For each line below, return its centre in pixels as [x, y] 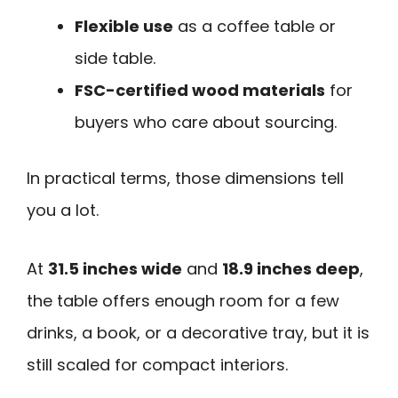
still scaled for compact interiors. [157, 365]
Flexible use [124, 26]
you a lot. [63, 210]
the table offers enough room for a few [183, 301]
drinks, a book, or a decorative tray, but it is [198, 333]
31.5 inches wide [115, 269]
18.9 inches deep [291, 269]
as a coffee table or [255, 26]
